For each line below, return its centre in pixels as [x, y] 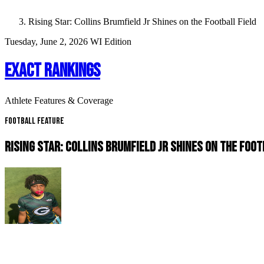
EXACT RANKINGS [52, 71]
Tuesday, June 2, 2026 [47, 42]
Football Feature [34, 121]
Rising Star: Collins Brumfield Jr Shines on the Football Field [142, 22]
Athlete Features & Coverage [59, 100]
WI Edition [111, 42]
